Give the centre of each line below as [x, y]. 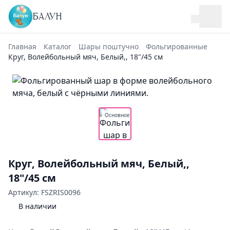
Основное [117, 115]
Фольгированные [177, 46]
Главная [22, 46]
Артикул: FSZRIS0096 [44, 192]
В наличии [37, 206]
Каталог [57, 46]
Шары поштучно [109, 46]
